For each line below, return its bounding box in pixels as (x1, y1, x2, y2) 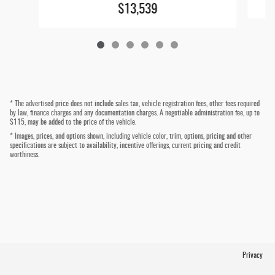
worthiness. (10, 150, 39, 158)
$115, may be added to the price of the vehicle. (10, 118, 136, 126)
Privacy (242, 252, 263, 259)
